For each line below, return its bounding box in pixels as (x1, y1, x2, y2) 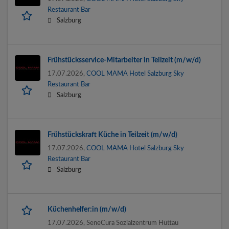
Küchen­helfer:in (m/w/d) (48, 206, 126, 214)
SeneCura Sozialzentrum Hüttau (86, 220, 178, 226)
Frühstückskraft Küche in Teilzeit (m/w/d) (48, 131, 177, 139)
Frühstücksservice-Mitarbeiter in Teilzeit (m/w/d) (48, 57, 201, 64)
